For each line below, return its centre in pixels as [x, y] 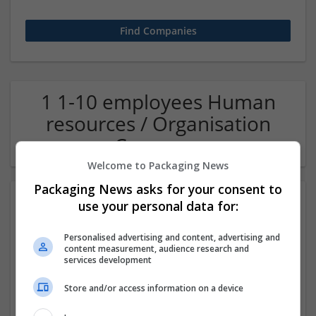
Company [158, 145]
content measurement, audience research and [157, 248]
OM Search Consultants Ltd [158, 289]
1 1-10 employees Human [158, 102]
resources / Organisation [158, 123]
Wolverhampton [164, 307]
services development [108, 260]
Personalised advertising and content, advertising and [172, 237]
